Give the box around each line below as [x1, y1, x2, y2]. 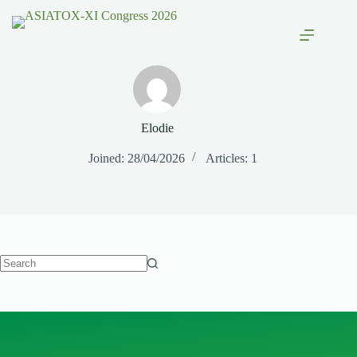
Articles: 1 [206, 151, 258, 165]
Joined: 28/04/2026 [88, 151, 186, 165]
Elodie [140, 121, 174, 135]
